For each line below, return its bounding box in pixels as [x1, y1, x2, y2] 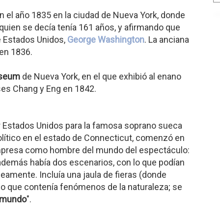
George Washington [67, 34, 144, 45]
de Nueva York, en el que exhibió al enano [20, 71, 181, 82]
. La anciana [144, 34, 189, 45]
